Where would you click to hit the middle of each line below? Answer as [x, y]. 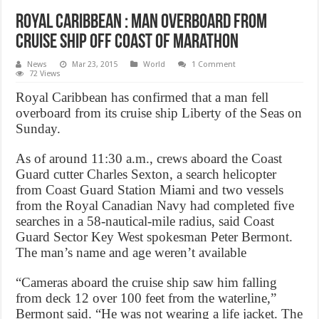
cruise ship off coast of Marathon [127, 43]
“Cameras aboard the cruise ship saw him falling [147, 283]
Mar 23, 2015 [95, 65]
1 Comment [214, 65]
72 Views [45, 74]
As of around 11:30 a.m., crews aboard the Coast [149, 159]
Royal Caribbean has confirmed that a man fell [142, 98]
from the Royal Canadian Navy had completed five [155, 206]
